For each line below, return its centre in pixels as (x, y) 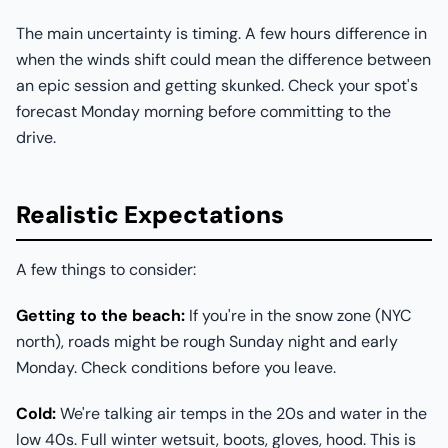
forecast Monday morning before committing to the (203, 111)
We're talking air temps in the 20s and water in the (241, 413)
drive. (36, 137)
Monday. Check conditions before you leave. (176, 367)
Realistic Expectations (150, 214)
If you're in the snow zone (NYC (298, 315)
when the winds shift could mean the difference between (223, 59)
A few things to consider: (106, 269)
